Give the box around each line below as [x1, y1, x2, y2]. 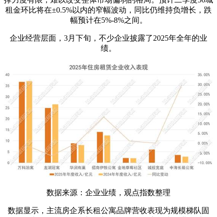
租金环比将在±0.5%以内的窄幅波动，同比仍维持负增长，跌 [5, 6, 212, 15]
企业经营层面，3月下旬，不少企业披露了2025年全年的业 [10, 34, 207, 43]
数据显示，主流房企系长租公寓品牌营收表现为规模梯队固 [8, 206, 209, 215]
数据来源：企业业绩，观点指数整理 [46, 188, 170, 197]
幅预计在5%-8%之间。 [70, 16, 147, 25]
